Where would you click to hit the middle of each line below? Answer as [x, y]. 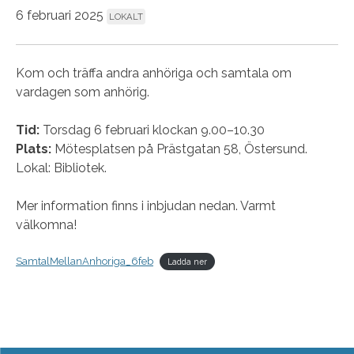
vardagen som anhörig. [83, 92]
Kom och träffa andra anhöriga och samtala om [154, 73]
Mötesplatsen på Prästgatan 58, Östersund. [181, 149]
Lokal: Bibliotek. [61, 168]
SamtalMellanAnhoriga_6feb [85, 261]
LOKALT [126, 17]
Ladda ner [187, 262]
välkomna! [46, 225]
